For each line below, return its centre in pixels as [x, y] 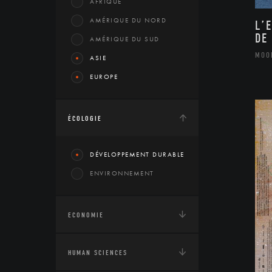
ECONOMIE [86, 215]
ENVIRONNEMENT [122, 173]
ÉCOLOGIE [85, 118]
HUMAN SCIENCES [98, 253]
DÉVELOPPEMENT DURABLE [137, 154]
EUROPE [104, 76]
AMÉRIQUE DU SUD [125, 39]
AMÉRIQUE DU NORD [128, 20]
